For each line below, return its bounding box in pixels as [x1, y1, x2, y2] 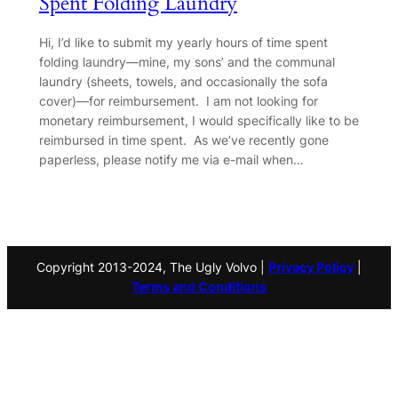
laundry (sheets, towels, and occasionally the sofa [38, 73, 328, 89]
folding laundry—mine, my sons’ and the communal [38, 53, 335, 69]
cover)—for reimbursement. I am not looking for [38, 92, 318, 108]
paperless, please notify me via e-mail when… [38, 151, 304, 167]
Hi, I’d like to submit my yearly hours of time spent [38, 34, 328, 50]
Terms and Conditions [131, 279, 267, 295]
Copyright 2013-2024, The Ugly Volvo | [36, 259, 268, 275]
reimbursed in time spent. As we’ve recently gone [38, 131, 329, 147]
